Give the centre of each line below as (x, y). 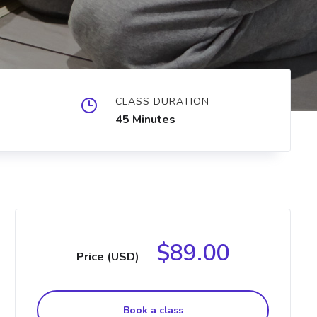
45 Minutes (145, 120)
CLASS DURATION (162, 102)
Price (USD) (108, 257)
